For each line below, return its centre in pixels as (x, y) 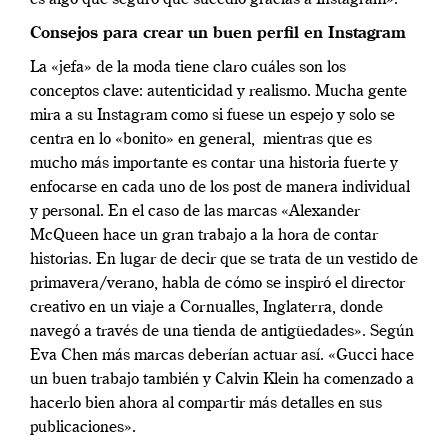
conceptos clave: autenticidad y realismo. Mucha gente (218, 91)
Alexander (324, 211)
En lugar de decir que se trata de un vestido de (257, 259)
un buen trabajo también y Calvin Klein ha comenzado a (222, 379)
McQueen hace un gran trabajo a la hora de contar (204, 235)
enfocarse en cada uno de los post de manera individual (220, 187)
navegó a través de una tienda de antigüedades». (198, 331)
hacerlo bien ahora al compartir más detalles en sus (206, 403)
